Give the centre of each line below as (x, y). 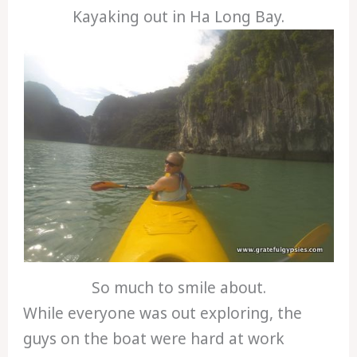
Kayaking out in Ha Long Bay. (178, 17)
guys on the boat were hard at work (154, 339)
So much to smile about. (178, 288)
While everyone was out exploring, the (163, 314)
